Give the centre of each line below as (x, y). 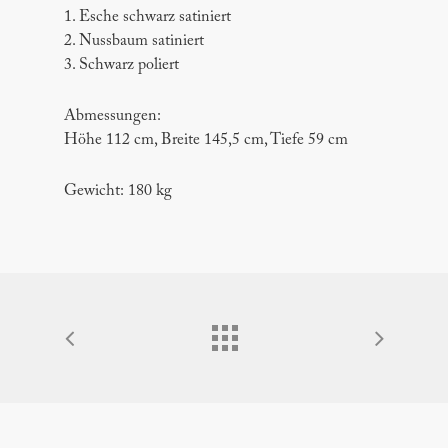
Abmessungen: (112, 116)
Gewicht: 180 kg (118, 191)
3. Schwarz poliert (121, 65)
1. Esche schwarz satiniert (147, 17)
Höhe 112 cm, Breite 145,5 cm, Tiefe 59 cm (206, 140)
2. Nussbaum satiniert (134, 41)
